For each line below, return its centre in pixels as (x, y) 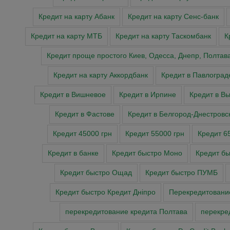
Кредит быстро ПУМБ (181, 173)
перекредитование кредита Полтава (126, 212)
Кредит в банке (73, 154)
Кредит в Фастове (84, 114)
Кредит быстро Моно (147, 154)
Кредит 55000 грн (155, 134)
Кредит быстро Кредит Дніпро (106, 193)
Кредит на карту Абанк (76, 17)
